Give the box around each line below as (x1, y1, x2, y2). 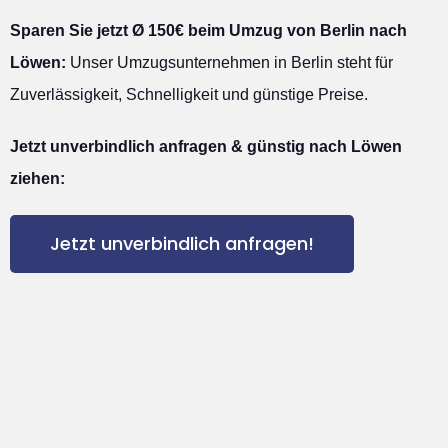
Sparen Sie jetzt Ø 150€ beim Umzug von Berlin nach (10, 21, 407, 39)
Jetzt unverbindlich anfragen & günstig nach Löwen (10, 137, 402, 155)
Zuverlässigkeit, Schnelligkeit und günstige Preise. (10, 85, 368, 103)
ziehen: (10, 169, 65, 187)
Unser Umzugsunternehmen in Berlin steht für (66, 53, 393, 71)
